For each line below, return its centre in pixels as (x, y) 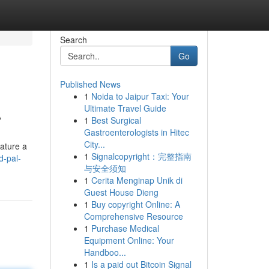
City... (94, 144)
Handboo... (105, 252)
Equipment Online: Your (129, 240)
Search (73, 40)
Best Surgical (116, 120)
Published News (90, 84)
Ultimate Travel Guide (125, 108)
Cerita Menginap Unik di (137, 180)
